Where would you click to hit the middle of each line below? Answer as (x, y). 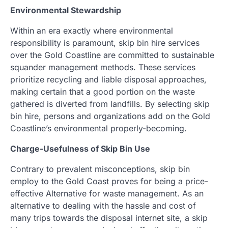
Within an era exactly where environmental (92, 31)
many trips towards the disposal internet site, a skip (109, 218)
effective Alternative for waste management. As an (107, 194)
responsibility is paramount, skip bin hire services (105, 43)
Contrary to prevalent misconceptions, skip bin (100, 169)
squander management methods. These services (103, 67)
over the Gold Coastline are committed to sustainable (112, 55)
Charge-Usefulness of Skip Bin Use (80, 149)
